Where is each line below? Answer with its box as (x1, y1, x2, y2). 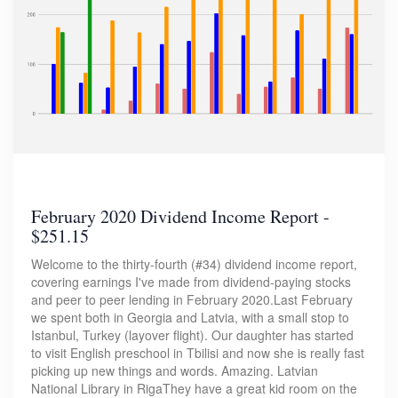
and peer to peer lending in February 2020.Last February (31, 291, 353, 309)
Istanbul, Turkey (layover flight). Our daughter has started (31, 326, 354, 345)
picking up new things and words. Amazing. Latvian (31, 362, 318, 380)
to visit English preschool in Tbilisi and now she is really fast (31, 344, 364, 362)
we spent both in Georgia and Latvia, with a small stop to (31, 308, 349, 327)
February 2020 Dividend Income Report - (31, 204, 330, 229)
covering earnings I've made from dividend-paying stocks (31, 273, 351, 291)
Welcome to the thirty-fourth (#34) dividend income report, (31, 255, 357, 274)
